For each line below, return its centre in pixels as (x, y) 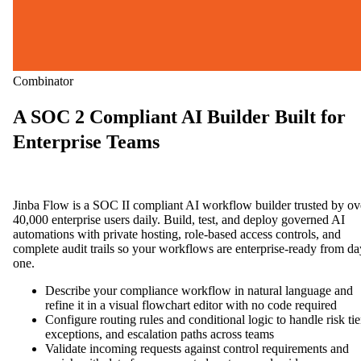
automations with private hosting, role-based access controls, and (177, 234)
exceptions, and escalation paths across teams (160, 334)
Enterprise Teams (86, 141)
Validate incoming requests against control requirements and (197, 348)
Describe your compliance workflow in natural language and (199, 290)
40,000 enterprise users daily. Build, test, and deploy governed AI (179, 219)
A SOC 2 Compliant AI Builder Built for (179, 116)
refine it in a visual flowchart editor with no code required (191, 305)
